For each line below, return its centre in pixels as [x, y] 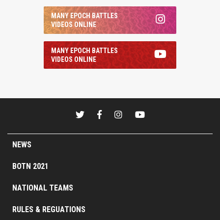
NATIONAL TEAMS [43, 188]
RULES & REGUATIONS [49, 209]
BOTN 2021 [30, 166]
